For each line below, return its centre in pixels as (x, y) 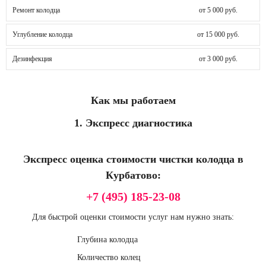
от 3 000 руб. (218, 58)
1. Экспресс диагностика (133, 123)
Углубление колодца (42, 34)
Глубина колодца (107, 239)
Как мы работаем (133, 100)
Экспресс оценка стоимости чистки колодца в (133, 159)
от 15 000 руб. (218, 34)
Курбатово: (133, 175)
